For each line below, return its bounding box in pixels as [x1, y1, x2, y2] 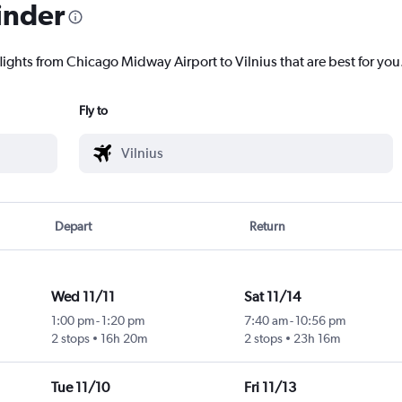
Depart [55, 219, 92, 234]
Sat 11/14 [243, 288, 301, 306]
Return [249, 219, 285, 234]
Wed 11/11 [50, 288, 115, 306]
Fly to [79, 103, 108, 118]
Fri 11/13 [243, 379, 296, 397]
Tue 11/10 [50, 379, 109, 397]
